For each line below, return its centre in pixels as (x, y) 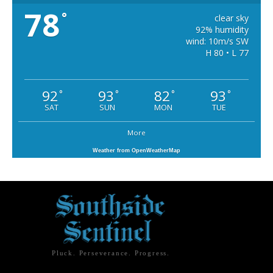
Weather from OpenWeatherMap (136, 150)
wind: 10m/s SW (217, 41)
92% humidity (222, 29)
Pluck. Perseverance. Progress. (111, 253)
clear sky (231, 18)
